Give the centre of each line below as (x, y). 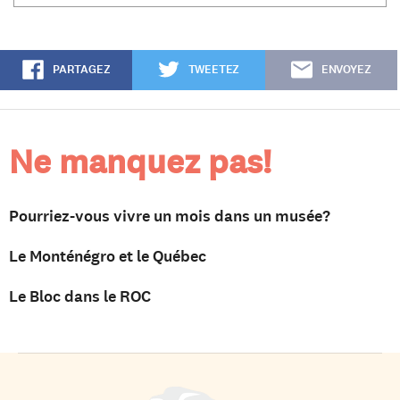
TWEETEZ (214, 70)
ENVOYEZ (346, 70)
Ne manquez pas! (140, 162)
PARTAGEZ (81, 70)
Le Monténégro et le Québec (108, 257)
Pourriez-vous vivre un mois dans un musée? (170, 217)
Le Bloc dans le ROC (80, 297)
